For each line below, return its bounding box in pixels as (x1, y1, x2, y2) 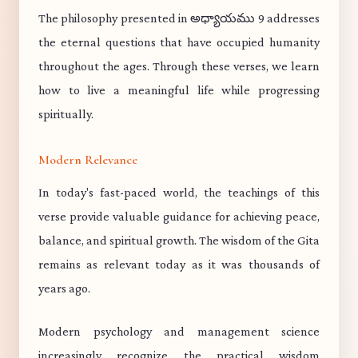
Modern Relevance (38, 152, 137, 168)
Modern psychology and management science (38, 324, 320, 338)
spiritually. (38, 107, 93, 121)
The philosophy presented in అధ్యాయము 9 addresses (38, 11, 320, 25)
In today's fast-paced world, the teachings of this (38, 185, 320, 199)
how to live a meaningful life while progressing (38, 83, 320, 97)
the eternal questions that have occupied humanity (38, 35, 320, 49)
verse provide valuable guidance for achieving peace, (38, 209, 320, 223)
